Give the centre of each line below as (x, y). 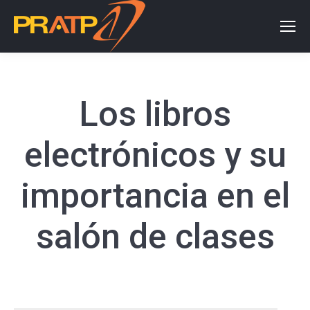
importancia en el (155, 196)
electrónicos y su (155, 155)
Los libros (155, 114)
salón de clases (155, 237)
